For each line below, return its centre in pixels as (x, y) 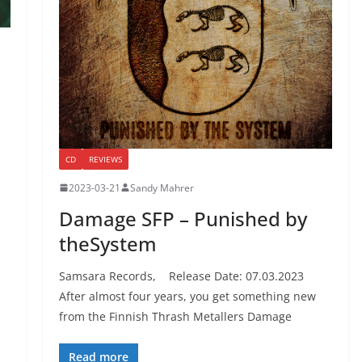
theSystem (107, 243)
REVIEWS (105, 159)
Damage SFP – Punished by (183, 218)
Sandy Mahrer (162, 187)
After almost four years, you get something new (187, 296)
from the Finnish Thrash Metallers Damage (175, 316)
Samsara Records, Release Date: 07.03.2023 (181, 276)
